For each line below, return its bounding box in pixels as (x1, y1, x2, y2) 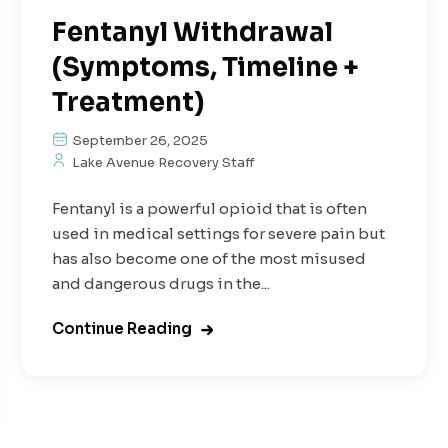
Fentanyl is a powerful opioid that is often (52, 199, 368, 219)
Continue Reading (52, 319, 193, 339)
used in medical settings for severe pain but (52, 224, 386, 244)
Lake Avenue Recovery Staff (69, 154, 256, 172)
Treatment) (52, 86, 205, 120)
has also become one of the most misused (52, 249, 367, 269)
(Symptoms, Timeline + (52, 51, 360, 85)
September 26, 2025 (70, 132, 209, 150)
